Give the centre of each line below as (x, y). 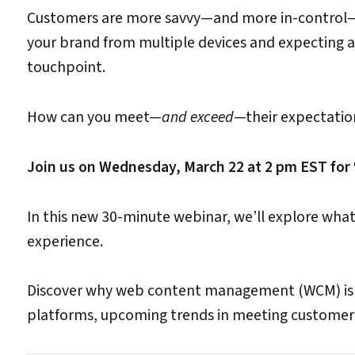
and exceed (198, 117)
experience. (65, 241)
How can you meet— (94, 117)
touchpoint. (66, 68)
